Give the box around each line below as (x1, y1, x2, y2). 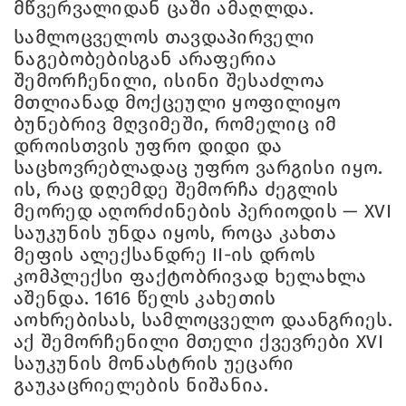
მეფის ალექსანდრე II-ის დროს (14, 243, 316, 267)
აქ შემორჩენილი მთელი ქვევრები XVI (14, 330, 383, 354)
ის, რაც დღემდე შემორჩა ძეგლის (14, 178, 339, 202)
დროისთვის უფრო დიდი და (14, 134, 283, 159)
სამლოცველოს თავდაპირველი (14, 25, 315, 50)
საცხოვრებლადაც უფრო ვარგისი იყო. (14, 156, 383, 180)
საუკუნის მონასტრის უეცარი (14, 352, 295, 376)
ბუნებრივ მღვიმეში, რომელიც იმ (14, 112, 337, 137)
